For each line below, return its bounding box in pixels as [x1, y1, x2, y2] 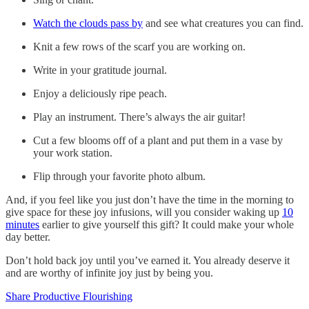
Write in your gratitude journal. [33, 63, 167, 76]
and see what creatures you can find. [143, 17, 303, 29]
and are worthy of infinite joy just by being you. [6, 266, 213, 279]
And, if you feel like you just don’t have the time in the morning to [6, 193, 294, 206]
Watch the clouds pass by [33, 17, 143, 29]
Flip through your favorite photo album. [33, 170, 206, 182]
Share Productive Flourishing [6, 290, 132, 302]
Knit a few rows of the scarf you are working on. [33, 40, 246, 52]
